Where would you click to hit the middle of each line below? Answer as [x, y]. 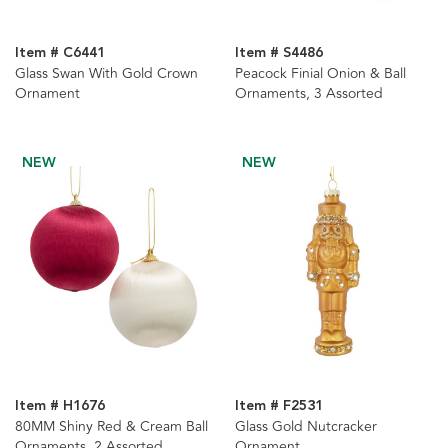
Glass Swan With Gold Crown [106, 74]
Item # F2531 [278, 406]
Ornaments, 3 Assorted [308, 94]
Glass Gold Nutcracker [305, 427]
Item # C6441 [60, 53]
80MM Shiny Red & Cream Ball [111, 427]
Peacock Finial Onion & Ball [320, 74]
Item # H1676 [60, 406]
